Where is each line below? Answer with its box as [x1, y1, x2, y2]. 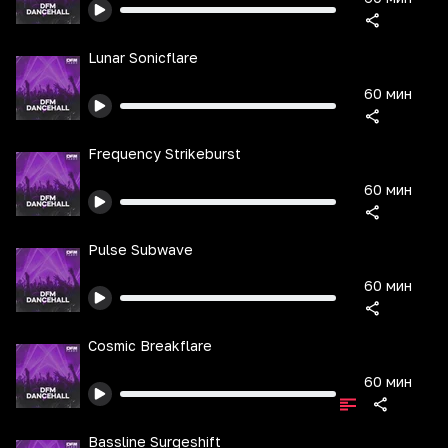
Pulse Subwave [88, 241, 193, 258]
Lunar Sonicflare [88, 49, 198, 66]
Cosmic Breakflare [88, 337, 212, 354]
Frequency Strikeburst [88, 145, 241, 162]
